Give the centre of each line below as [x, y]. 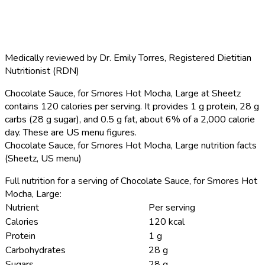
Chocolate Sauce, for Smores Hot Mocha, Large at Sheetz [123, 93]
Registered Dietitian [210, 58]
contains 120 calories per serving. [73, 106]
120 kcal [167, 222]
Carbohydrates [35, 250]
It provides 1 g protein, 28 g [201, 106]
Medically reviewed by [52, 58]
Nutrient [22, 207]
